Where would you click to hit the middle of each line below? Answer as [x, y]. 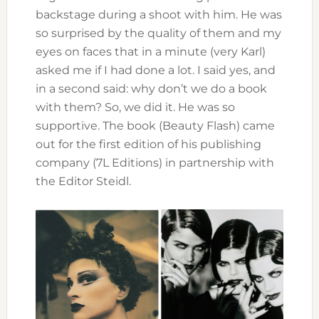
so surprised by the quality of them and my [158, 33]
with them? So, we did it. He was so [135, 108]
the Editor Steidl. [83, 182]
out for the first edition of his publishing [148, 145]
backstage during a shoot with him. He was [158, 15]
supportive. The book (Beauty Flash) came [155, 126]
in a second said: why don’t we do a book [151, 89]
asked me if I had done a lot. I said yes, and [155, 70]
